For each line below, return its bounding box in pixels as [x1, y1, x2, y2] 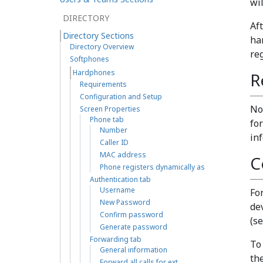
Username [100, 185, 135, 195]
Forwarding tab [90, 234, 141, 244]
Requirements [80, 79, 127, 89]
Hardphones [73, 68, 115, 77]
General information [100, 245, 167, 255]
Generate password [100, 222, 167, 232]
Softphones [70, 54, 109, 64]
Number [100, 125, 127, 135]
